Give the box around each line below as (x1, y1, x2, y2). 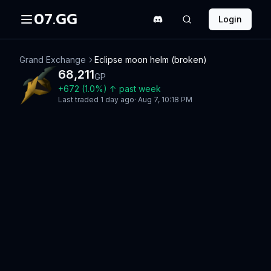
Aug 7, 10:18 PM (138, 95, 192, 104)
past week (119, 83, 161, 94)
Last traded (58, 95, 100, 104)
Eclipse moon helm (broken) (94, 54, 207, 65)
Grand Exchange (19, 54, 86, 65)
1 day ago (100, 95, 134, 104)
